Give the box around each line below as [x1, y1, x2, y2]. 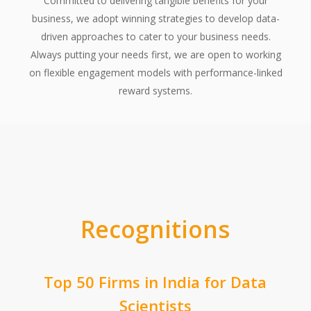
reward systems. [119, 84, 192, 98]
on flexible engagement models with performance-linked [28, 66, 283, 80]
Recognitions [81, 213, 230, 246]
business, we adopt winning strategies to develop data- [31, 12, 280, 26]
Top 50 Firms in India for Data [44, 271, 267, 293]
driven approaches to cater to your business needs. [40, 30, 271, 44]
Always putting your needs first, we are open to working [30, 48, 281, 62]
